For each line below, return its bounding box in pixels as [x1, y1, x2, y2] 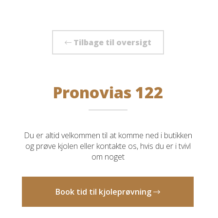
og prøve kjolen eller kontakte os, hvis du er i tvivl [25, 141, 191, 151]
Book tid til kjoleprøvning [55, 186, 153, 197]
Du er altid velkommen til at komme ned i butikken [23, 130, 192, 141]
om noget [91, 151, 125, 162]
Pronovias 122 [53, 82, 163, 103]
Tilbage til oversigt [71, 37, 151, 48]
